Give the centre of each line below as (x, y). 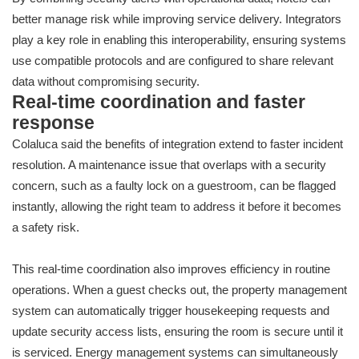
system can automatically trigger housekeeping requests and (171, 311)
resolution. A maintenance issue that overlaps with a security (169, 165)
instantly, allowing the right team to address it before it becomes (177, 207)
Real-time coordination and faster (159, 103)
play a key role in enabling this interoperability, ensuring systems (179, 40)
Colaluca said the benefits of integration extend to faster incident (177, 144)
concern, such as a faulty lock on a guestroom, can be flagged (174, 186)
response (53, 123)
